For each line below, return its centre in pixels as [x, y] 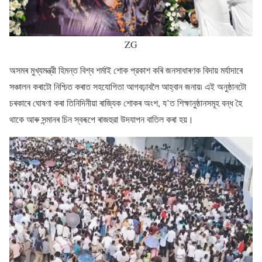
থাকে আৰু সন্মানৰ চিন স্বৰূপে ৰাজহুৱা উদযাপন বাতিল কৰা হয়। [101, 119]
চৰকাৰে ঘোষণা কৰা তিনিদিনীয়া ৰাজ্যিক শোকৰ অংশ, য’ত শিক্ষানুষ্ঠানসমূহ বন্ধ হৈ [126, 102]
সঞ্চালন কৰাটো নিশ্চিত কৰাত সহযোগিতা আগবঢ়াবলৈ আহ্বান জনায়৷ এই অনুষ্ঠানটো [128, 86]
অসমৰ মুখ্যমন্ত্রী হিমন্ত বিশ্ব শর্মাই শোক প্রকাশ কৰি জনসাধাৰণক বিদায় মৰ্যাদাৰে [126, 70]
